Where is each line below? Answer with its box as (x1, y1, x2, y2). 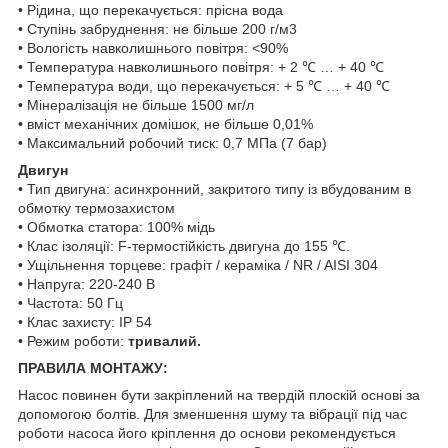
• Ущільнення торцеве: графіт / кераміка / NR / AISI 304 (18, 256, 378, 273)
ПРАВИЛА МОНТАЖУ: (18, 359, 168, 376)
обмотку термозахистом (18, 199, 175, 216)
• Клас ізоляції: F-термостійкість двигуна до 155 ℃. (18, 237, 350, 254)
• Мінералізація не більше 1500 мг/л (18, 96, 254, 113)
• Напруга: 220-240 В (18, 275, 155, 292)
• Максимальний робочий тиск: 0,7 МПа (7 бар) (18, 134, 327, 151)
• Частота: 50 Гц (18, 294, 123, 311)
